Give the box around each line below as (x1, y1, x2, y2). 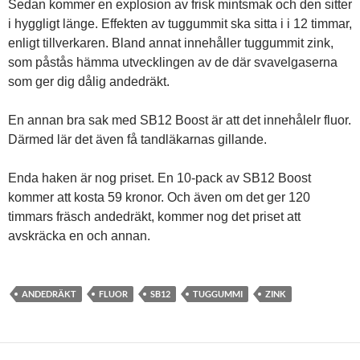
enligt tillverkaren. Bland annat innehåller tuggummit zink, (8, 36, 333, 51)
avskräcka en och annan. (8, 229, 150, 243)
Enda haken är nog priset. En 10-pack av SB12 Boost (8, 171, 311, 186)
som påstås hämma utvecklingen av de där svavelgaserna (8, 55, 337, 70)
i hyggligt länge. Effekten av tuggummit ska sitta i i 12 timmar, (8, 17, 352, 31)
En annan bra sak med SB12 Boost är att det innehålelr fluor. (8, 113, 351, 128)
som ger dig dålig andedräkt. (8, 75, 170, 89)
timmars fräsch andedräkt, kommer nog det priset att (8, 210, 301, 224)
